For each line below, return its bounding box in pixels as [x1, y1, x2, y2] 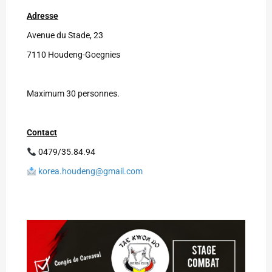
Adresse [27, 11, 58, 21]
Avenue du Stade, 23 [27, 30, 103, 41]
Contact [27, 127, 57, 138]
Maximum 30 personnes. [27, 89, 120, 99]
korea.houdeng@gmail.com [38, 166, 143, 177]
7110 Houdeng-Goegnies [27, 50, 120, 60]
